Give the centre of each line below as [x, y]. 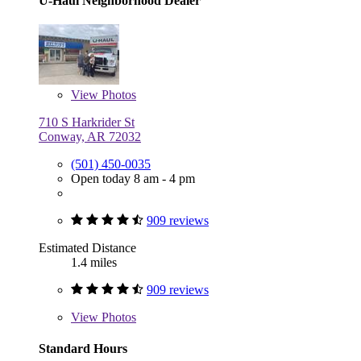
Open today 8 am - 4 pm [133, 179]
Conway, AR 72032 [90, 137]
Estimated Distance [87, 248]
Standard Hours [83, 349]
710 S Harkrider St [87, 122]
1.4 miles [94, 263]
